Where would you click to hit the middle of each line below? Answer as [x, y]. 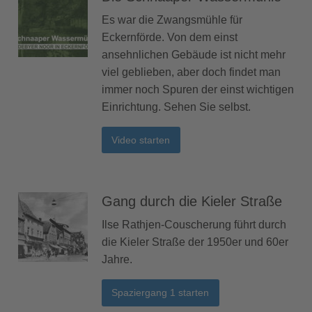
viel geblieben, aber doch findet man [191, 72]
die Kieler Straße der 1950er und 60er [195, 242]
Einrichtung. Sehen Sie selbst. [176, 107]
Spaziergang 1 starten [161, 293]
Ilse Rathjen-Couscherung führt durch [194, 225]
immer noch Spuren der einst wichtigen [198, 89]
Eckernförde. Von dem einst [170, 37]
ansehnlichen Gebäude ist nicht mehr [194, 54]
